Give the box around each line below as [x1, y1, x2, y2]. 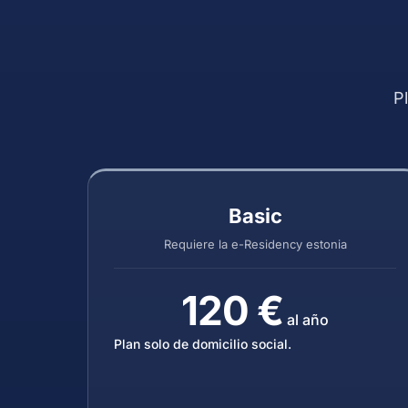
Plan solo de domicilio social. [114, 336, 291, 352]
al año [282, 311, 329, 329]
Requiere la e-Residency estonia [163, 237, 347, 251]
